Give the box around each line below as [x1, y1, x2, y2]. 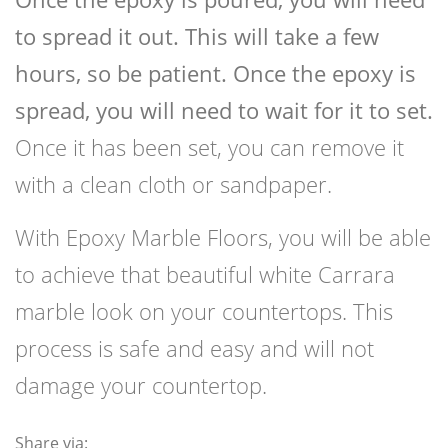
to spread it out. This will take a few [15, 21, 379, 52]
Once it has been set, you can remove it [15, 132, 404, 163]
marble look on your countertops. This [15, 296, 393, 327]
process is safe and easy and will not [15, 333, 374, 364]
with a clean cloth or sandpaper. [15, 169, 332, 200]
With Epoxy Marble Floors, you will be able [15, 222, 431, 253]
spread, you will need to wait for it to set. [15, 95, 433, 126]
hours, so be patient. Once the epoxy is [15, 58, 416, 89]
